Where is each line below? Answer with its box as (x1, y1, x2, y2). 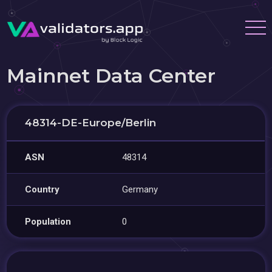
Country (25, 184, 60, 195)
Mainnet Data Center (7, 64, 216, 87)
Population (25, 216, 72, 227)
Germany (122, 184, 158, 195)
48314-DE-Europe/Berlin (25, 117, 157, 129)
